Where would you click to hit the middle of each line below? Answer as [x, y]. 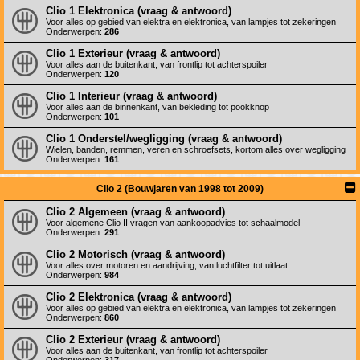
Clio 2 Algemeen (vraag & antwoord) [135, 212]
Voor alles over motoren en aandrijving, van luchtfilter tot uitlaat [167, 265]
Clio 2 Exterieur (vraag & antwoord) [133, 340]
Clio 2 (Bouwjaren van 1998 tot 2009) [180, 189]
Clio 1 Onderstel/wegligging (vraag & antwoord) [164, 139]
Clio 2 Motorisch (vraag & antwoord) [135, 254]
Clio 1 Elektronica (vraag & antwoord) [139, 11]
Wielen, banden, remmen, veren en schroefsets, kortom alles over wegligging [196, 149]
